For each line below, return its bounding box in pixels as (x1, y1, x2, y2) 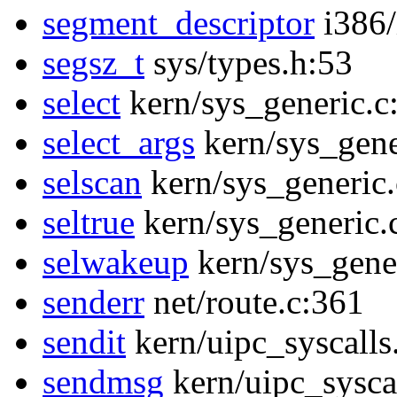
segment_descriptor (43, 4, 315, 43)
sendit (43, 323, 126, 362)
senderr (43, 283, 144, 322)
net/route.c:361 (144, 283, 364, 322)
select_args (43, 123, 195, 162)
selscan (43, 163, 142, 202)
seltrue (43, 203, 135, 242)
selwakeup (43, 243, 189, 282)
